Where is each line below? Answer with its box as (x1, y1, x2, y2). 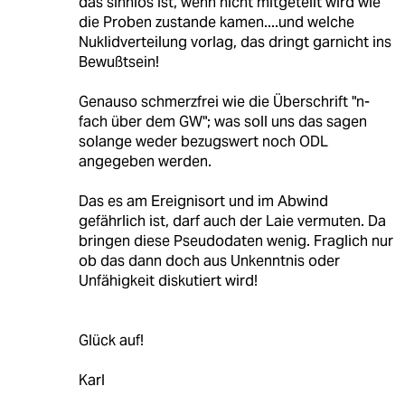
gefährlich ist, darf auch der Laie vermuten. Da (78, 211, 386, 231)
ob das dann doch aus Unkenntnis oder (78, 250, 340, 270)
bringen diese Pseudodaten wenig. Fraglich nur (78, 231, 393, 250)
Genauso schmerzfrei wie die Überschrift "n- (78, 91, 370, 111)
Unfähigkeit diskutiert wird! (78, 270, 258, 290)
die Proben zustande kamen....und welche (78, 12, 354, 32)
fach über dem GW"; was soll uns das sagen (78, 111, 367, 131)
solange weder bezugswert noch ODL (78, 131, 328, 151)
